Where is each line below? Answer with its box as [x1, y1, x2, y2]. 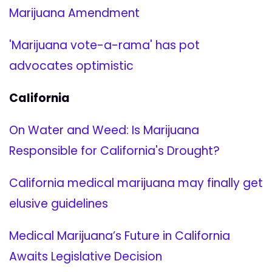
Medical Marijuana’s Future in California [9, 228, 230, 245]
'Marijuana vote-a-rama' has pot [9, 37, 200, 54]
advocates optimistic [9, 58, 134, 75]
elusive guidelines [9, 195, 108, 212]
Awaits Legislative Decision [9, 248, 162, 265]
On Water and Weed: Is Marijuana [9, 122, 199, 139]
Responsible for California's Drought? [9, 143, 220, 160]
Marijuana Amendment [9, 5, 140, 22]
